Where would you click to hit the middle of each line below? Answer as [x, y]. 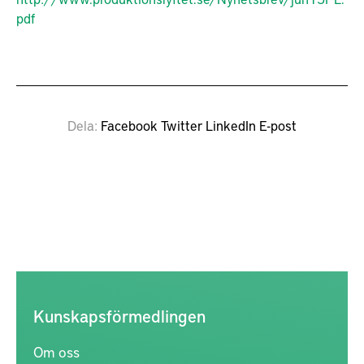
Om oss [56, 351]
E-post [278, 125]
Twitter [182, 125]
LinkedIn [231, 125]
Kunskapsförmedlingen [119, 315]
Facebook [129, 125]
